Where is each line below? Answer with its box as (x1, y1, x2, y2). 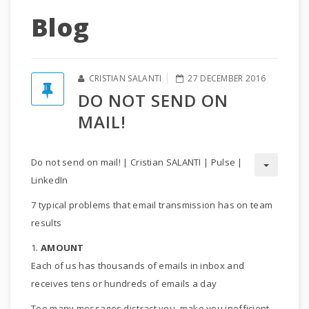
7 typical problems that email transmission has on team (31, 199, 273, 211)
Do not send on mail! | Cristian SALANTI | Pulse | (31, 156, 243, 168)
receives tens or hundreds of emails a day (31, 277, 217, 290)
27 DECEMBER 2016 (188, 72, 266, 84)
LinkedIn (31, 174, 68, 186)
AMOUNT (40, 241, 84, 254)
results (31, 217, 62, 229)
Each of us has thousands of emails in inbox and (31, 259, 245, 272)
